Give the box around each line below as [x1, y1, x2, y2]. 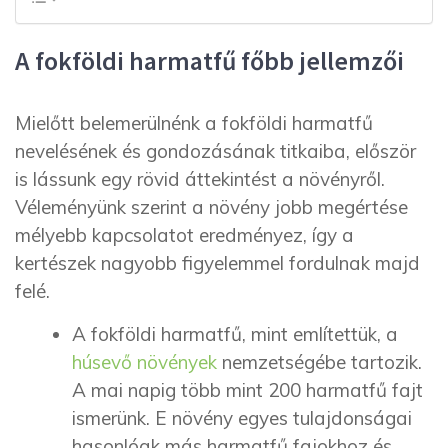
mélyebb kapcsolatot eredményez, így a [15, 222, 354, 247]
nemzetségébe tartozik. [217, 350, 422, 375]
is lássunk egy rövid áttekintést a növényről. [15, 166, 385, 191]
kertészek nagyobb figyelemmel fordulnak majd [15, 250, 420, 275]
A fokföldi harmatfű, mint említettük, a [72, 322, 398, 347]
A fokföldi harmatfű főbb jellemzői [15, 43, 404, 77]
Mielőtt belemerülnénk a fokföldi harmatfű [15, 110, 373, 135]
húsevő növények [72, 350, 217, 375]
